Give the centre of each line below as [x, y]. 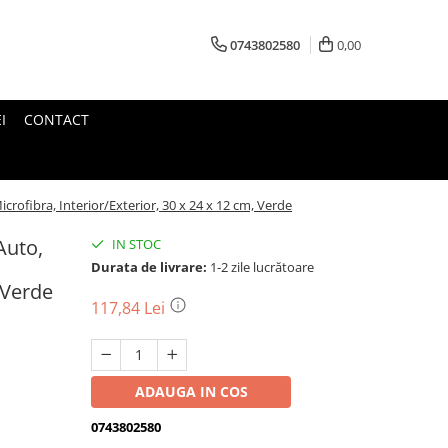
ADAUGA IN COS [191, 391]
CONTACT [56, 119]
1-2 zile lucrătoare [260, 267]
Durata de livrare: [149, 267]
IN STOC [135, 244]
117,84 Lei [130, 308]
